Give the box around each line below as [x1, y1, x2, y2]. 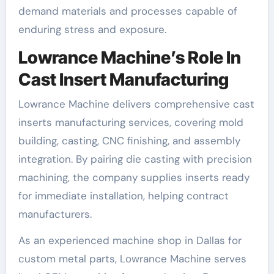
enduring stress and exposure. [18, 23, 166, 37]
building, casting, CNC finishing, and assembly [18, 133, 240, 147]
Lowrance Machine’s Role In [18, 47, 241, 68]
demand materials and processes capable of [18, 4, 237, 18]
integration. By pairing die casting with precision [18, 152, 252, 166]
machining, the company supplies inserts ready [18, 170, 250, 184]
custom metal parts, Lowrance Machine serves [18, 251, 246, 265]
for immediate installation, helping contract [18, 188, 229, 202]
